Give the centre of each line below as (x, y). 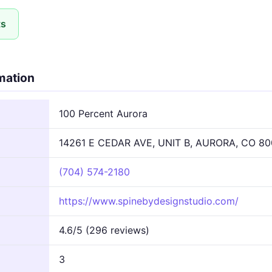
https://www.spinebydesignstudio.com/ (149, 201)
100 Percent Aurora (103, 113)
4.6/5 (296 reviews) (104, 230)
